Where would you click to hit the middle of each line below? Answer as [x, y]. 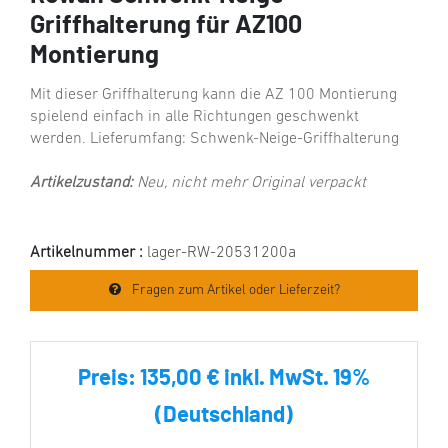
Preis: [109, 377]
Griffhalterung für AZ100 [166, 25]
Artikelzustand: [81, 182]
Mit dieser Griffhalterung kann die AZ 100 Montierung [213, 94]
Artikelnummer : [88, 252]
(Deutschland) [224, 414]
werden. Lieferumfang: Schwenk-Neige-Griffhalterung [214, 138]
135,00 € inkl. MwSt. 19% [255, 377]
